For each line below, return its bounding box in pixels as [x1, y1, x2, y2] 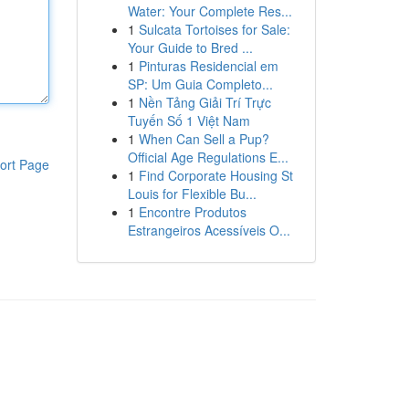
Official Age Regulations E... [127, 148, 288, 166]
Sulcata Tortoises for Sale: [138, 20, 290, 38]
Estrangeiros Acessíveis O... [127, 221, 290, 239]
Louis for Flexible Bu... [127, 184, 257, 203]
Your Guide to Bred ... [127, 38, 253, 57]
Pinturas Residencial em [138, 57, 278, 75]
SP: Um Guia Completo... [127, 75, 273, 93]
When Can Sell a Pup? [138, 130, 269, 148]
